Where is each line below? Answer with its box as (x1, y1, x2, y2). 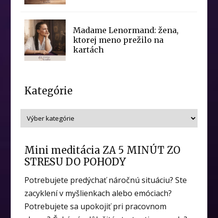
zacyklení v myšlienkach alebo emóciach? (24, 188, 172, 199)
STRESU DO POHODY (24, 156, 127, 168)
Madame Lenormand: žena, (73, 25, 179, 36)
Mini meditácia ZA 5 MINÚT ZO (24, 144, 181, 157)
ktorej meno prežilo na (73, 35, 164, 45)
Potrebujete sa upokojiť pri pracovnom (24, 201, 167, 212)
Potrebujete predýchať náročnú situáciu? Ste (24, 175, 187, 186)
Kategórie (24, 85, 73, 97)
